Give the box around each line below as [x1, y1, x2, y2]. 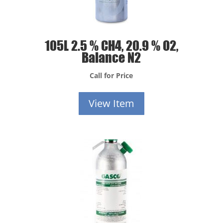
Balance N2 [82, 48, 141, 65]
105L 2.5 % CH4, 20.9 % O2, [44, 36, 178, 53]
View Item [88, 96, 134, 110]
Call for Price [90, 70, 133, 80]
